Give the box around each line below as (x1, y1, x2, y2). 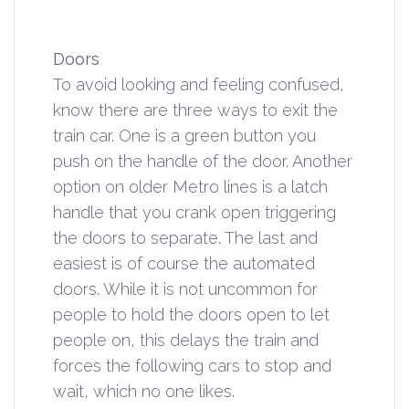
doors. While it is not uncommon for (53, 278, 318, 299)
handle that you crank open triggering (53, 202, 336, 222)
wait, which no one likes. (53, 381, 235, 401)
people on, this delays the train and (53, 330, 319, 350)
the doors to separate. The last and (53, 227, 318, 247)
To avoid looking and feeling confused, (53, 74, 344, 94)
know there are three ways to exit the (53, 100, 338, 120)
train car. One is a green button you (53, 125, 316, 145)
